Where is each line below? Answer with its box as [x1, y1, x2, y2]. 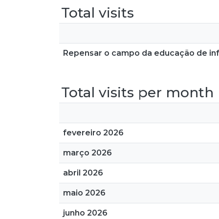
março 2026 [63, 148, 112, 157]
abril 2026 [63, 168, 103, 177]
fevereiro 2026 [63, 128, 124, 137]
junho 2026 [63, 208, 108, 218]
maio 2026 [63, 188, 106, 197]
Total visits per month [61, 84, 214, 101]
